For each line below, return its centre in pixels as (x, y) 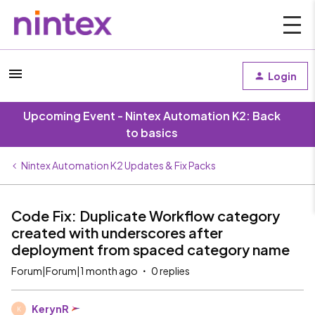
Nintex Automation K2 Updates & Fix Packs (118, 165)
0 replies (171, 271)
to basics (152, 133)
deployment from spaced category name (150, 249)
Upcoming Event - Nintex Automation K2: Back (152, 116)
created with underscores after (117, 232)
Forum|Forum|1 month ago (75, 271)
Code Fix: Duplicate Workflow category (146, 216)
